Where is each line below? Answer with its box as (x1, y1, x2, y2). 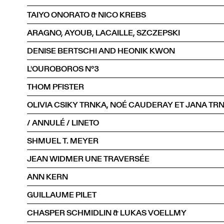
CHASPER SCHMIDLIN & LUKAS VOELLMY (27, 206, 186, 218)
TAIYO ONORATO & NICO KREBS (27, 8, 146, 20)
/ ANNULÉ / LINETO (27, 116, 99, 128)
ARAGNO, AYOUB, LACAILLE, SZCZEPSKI (27, 26, 180, 38)
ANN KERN (27, 170, 68, 182)
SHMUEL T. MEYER (27, 134, 98, 146)
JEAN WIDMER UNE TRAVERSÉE (27, 152, 149, 164)
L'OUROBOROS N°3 (27, 62, 99, 74)
